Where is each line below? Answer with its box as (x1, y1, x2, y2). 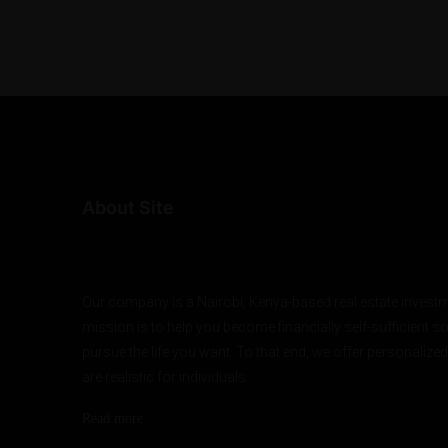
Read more (82, 410, 143, 426)
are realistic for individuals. (82, 368, 249, 385)
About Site (82, 196, 174, 218)
